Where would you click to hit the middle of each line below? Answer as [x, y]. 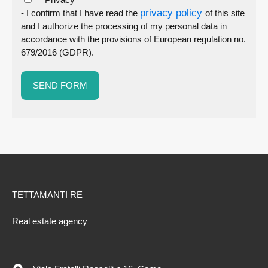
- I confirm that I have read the [80, 13]
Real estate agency [50, 221]
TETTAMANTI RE [47, 195]
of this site [225, 13]
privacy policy [173, 12]
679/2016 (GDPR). [57, 52]
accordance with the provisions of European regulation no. [133, 39]
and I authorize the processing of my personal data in [124, 26]
